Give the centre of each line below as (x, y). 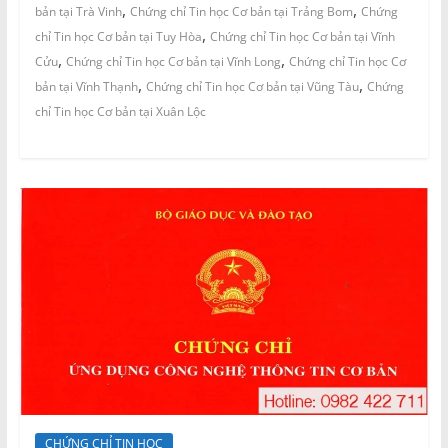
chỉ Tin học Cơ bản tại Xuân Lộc (120, 112)
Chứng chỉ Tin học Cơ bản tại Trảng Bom (241, 12)
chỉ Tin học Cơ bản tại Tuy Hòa (118, 37)
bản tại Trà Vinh (78, 12)
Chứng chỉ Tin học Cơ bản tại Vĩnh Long (173, 62)
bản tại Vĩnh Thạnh (86, 87)
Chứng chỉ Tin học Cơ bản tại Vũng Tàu (252, 87)
